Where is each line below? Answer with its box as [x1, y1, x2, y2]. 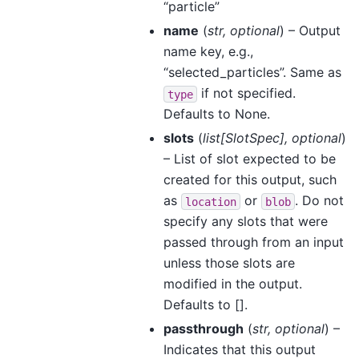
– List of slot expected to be [163, 151, 336, 167]
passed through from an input [163, 234, 344, 251]
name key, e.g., [163, 43, 253, 60]
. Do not [294, 192, 344, 209]
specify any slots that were [163, 213, 328, 230]
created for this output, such [163, 171, 337, 188]
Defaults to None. [163, 106, 270, 123]
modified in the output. [163, 276, 302, 292]
